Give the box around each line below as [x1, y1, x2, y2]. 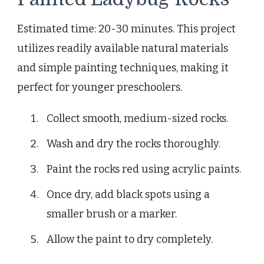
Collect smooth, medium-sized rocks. [47, 111, 228, 125]
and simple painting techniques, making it [17, 61, 229, 74]
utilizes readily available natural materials [17, 41, 228, 55]
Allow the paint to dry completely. [47, 232, 213, 246]
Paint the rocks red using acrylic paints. [47, 162, 241, 176]
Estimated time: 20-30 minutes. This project [17, 22, 236, 35]
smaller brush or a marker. [47, 207, 177, 220]
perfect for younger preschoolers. [17, 80, 182, 94]
